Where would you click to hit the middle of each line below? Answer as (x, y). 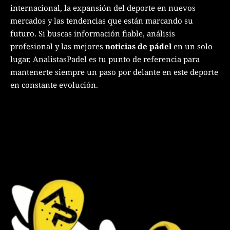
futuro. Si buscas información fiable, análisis (93, 34)
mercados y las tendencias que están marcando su (102, 21)
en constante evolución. (54, 85)
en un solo (192, 46)
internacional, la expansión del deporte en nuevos (103, 8)
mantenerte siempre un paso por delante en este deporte (114, 72)
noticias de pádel (138, 46)
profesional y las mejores (58, 46)
